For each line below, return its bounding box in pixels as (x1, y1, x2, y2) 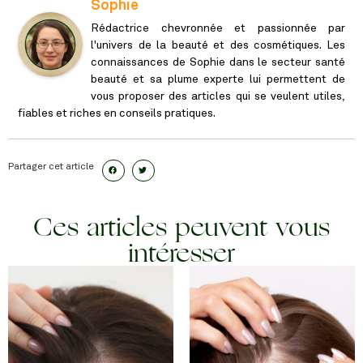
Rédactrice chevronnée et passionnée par (91, 22, 345, 34)
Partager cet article (8, 161, 94, 172)
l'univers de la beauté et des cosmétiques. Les (91, 39, 345, 51)
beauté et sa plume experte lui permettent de (91, 73, 345, 85)
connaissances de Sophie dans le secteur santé (91, 56, 345, 68)
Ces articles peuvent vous (33, 206, 330, 246)
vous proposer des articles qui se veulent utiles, (91, 90, 345, 102)
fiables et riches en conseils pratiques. (18, 107, 216, 119)
